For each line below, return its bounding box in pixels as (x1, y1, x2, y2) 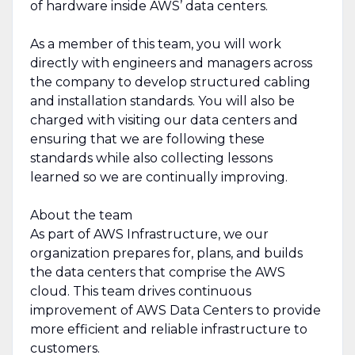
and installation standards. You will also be (29, 93, 295, 109)
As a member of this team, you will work (29, 36, 281, 52)
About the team (29, 207, 132, 223)
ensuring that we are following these (29, 131, 265, 147)
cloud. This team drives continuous (29, 283, 251, 299)
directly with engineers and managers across (29, 55, 312, 71)
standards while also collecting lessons (29, 150, 273, 166)
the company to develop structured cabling (29, 74, 311, 90)
